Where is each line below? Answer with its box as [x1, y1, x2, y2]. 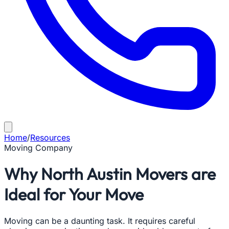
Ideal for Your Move [4, 184, 144, 205]
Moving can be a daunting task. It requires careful [4, 215, 195, 226]
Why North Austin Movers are [4, 164, 216, 185]
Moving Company [4, 143, 73, 153]
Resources [30, 132, 70, 143]
